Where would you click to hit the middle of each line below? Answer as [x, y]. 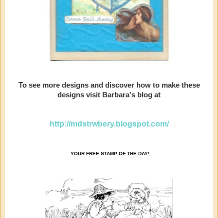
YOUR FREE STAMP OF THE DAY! [110, 154]
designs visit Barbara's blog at [109, 95]
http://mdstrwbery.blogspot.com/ [109, 124]
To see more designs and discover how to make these [109, 85]
